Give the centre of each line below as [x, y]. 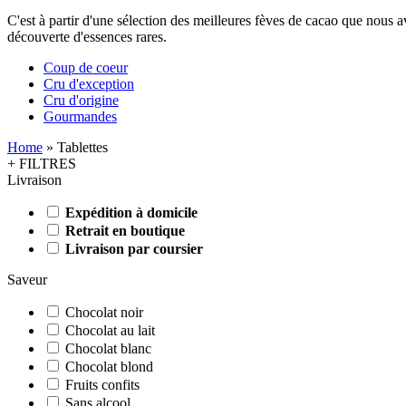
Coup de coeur [86, 67]
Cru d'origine [81, 100]
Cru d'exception [89, 83]
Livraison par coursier [134, 248]
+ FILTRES [42, 163]
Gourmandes [80, 116]
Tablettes [82, 147]
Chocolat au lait [110, 330]
